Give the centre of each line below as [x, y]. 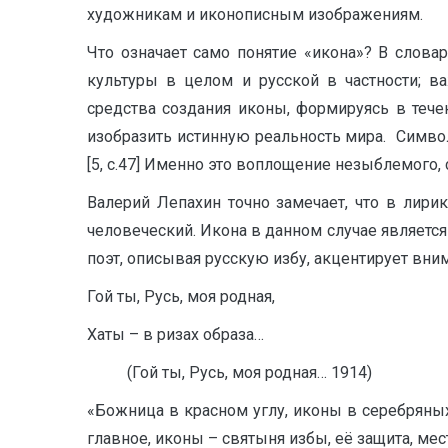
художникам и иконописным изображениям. [255, 14]
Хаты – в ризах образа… [175, 334]
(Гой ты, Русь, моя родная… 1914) [229, 372]
